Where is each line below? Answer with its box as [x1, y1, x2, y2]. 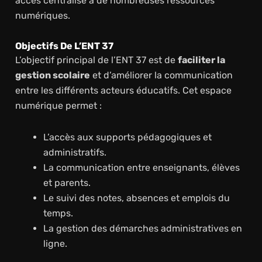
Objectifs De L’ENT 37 [15, 40, 113, 51]
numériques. [15, 9, 70, 21]
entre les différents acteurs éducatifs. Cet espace [15, 84, 232, 96]
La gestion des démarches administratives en [43, 222, 242, 234]
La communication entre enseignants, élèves [43, 161, 240, 173]
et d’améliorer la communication [89, 69, 233, 81]
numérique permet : [15, 99, 102, 111]
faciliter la [177, 54, 225, 65]
